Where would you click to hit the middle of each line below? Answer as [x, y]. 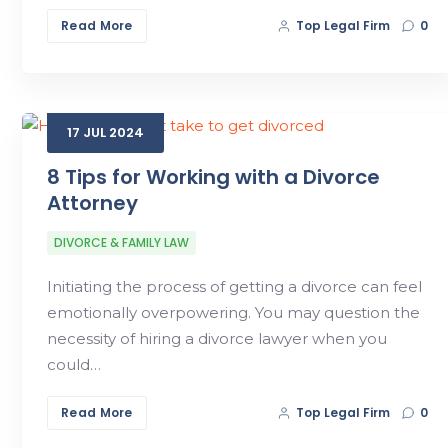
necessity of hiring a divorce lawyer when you [217, 338]
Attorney [92, 202]
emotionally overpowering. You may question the [233, 312]
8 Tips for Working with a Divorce [213, 176]
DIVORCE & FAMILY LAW [121, 242]
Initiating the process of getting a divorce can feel [234, 286]
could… [74, 364]
